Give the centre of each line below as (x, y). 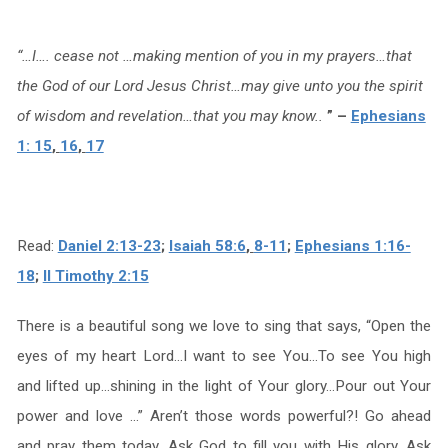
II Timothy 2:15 (95, 276)
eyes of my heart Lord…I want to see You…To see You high (224, 356)
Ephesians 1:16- (352, 246)
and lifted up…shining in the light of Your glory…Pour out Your (224, 386)
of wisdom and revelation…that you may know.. (171, 116)
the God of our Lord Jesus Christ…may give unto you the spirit (219, 86)
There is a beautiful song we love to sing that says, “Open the (224, 326)
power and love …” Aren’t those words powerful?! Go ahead (224, 416)
